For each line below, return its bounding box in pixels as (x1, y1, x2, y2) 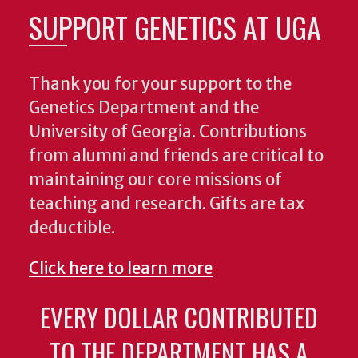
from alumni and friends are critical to (29, 145, 324, 167)
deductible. (29, 217, 115, 239)
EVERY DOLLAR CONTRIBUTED (39, 297, 318, 336)
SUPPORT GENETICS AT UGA (29, 6, 321, 49)
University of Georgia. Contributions (29, 121, 307, 143)
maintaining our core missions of (29, 169, 282, 191)
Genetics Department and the (29, 97, 259, 119)
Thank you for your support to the (29, 74, 292, 95)
